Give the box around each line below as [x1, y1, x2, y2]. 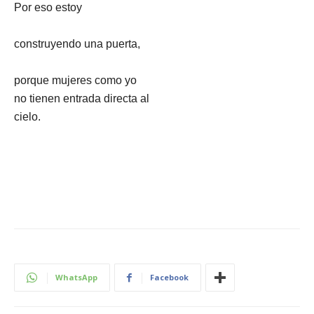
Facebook [150, 272, 189, 282]
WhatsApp [55, 272, 97, 282]
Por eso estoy [14, 1, 82, 13]
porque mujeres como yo [14, 74, 137, 86]
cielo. [14, 111, 41, 123]
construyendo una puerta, [14, 38, 140, 50]
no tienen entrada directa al [14, 93, 149, 104]
